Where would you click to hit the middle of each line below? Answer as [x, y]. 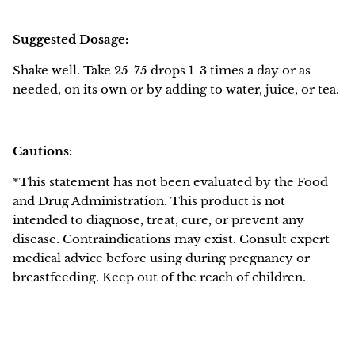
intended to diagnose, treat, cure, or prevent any [158, 220]
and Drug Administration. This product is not [149, 201]
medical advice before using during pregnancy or [161, 258]
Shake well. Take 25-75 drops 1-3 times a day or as [162, 71]
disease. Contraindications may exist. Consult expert [171, 239]
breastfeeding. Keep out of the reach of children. [159, 277]
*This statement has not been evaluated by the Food [170, 182]
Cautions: [42, 151]
